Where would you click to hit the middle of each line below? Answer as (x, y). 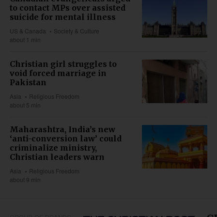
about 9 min (25, 180)
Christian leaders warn (57, 157)
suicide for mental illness (63, 17)
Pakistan (28, 83)
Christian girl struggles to (63, 64)
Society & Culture (77, 31)
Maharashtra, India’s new (62, 130)
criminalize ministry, (53, 148)
